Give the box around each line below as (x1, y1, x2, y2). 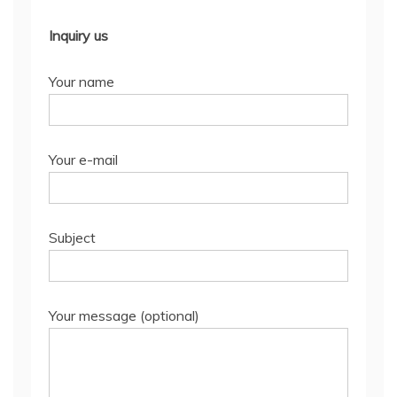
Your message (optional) (49, 307, 199, 325)
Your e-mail (49, 151, 118, 169)
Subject (49, 229, 96, 247)
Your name (49, 73, 114, 91)
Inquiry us (49, 27, 108, 45)
